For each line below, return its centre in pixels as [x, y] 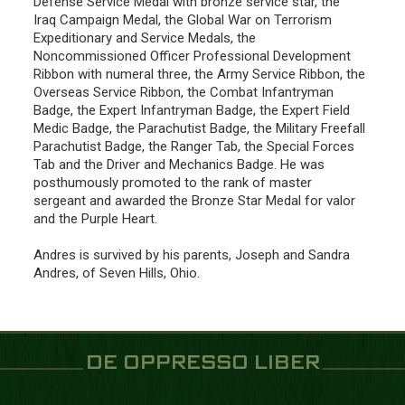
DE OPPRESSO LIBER [202, 363]
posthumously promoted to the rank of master [173, 182]
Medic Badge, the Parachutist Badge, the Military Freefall [199, 128]
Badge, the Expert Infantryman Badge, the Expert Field [192, 110]
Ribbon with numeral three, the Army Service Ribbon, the [199, 74]
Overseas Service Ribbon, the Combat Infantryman [184, 92]
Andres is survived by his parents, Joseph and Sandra [192, 254]
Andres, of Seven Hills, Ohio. [117, 273]
